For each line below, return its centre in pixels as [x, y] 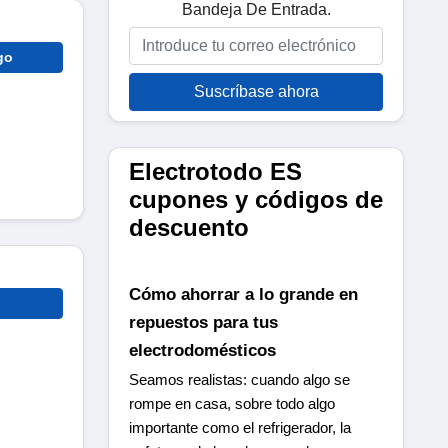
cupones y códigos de [256, 199]
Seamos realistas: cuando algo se [239, 379]
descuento [189, 227]
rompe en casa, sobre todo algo [232, 403]
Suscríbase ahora [256, 91]
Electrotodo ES [215, 171]
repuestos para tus [203, 322]
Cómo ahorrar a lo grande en [243, 294]
